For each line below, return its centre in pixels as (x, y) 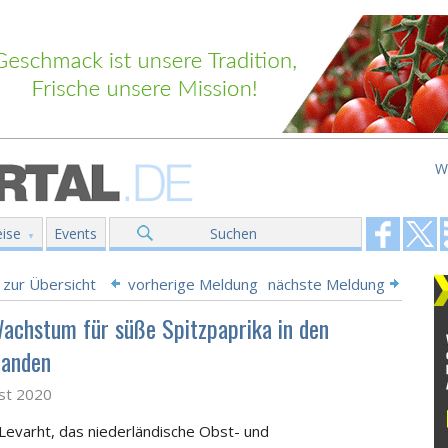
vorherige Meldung (193, 284)
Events (75, 233)
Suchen (233, 233)
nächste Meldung (326, 284)
